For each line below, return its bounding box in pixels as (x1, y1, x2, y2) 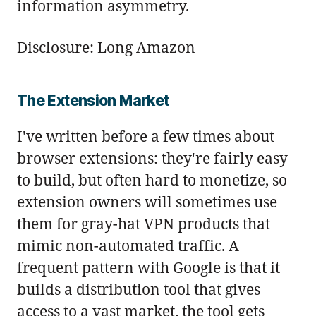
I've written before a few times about (17, 126, 274, 147)
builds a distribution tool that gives (17, 279, 260, 300)
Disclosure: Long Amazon (17, 37, 195, 58)
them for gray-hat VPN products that (17, 214, 270, 234)
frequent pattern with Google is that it (17, 257, 280, 278)
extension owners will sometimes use (17, 192, 277, 212)
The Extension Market (17, 92, 169, 110)
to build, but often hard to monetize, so (17, 170, 287, 190)
